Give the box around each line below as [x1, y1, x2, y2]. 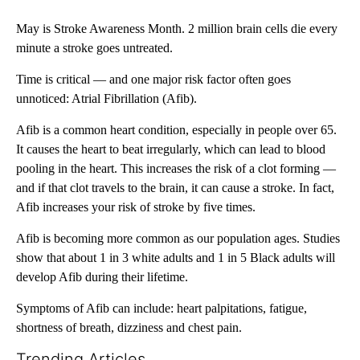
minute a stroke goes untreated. [16, 41, 173, 55]
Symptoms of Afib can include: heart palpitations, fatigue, [16, 301, 307, 316]
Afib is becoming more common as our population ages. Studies [16, 231, 340, 246]
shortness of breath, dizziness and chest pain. [16, 321, 245, 335]
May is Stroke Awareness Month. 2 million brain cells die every [16, 22, 337, 36]
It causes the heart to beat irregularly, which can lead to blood [16, 142, 325, 157]
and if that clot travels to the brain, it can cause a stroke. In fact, [16, 181, 334, 195]
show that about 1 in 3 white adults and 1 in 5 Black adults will [16, 251, 335, 265]
